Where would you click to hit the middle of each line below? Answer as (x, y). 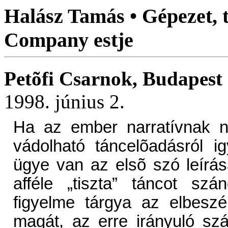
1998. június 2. (64, 102)
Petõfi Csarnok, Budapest (113, 79)
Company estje (71, 40)
